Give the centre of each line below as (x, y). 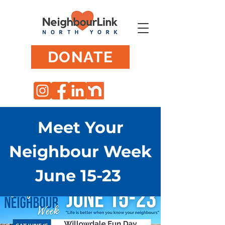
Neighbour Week (80, 151)
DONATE (80, 57)
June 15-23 (80, 176)
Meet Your (80, 127)
